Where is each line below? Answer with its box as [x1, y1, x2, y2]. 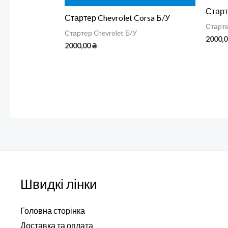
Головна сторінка [20, 206, 85, 216]
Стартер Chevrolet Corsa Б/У [64, 13, 170, 23]
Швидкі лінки [20, 175, 97, 192]
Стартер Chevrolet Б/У [64, 29, 137, 38]
